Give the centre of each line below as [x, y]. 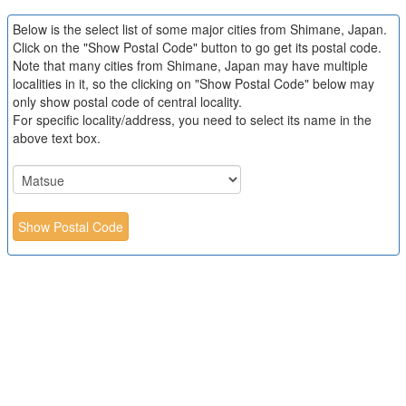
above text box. [56, 138]
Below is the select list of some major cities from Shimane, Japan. [199, 29]
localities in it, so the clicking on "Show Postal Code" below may [193, 83]
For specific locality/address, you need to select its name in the [192, 120]
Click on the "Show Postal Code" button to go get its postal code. [197, 47]
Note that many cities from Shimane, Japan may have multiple [190, 65]
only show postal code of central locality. [127, 101]
